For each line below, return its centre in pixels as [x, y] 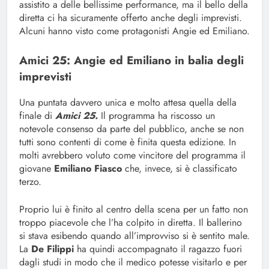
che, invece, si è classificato [181, 169]
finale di [37, 116]
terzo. [30, 182]
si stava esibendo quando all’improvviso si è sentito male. [134, 236]
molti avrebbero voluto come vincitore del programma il [132, 156]
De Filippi [54, 249]
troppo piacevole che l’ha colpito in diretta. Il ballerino [131, 223]
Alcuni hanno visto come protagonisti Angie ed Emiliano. [134, 31]
